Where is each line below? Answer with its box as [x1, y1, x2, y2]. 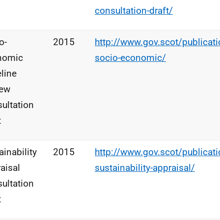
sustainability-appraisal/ [95, 162, 195, 173]
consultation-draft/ [95, 5, 173, 16]
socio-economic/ [95, 52, 166, 63]
